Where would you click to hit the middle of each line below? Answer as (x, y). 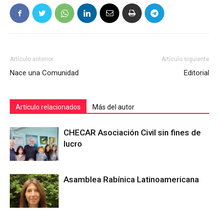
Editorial (197, 73)
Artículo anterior (32, 59)
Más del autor (113, 107)
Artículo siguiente (185, 59)
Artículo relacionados (48, 107)
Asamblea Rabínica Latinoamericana (131, 180)
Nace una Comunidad (44, 73)
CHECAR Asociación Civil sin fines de (132, 133)
